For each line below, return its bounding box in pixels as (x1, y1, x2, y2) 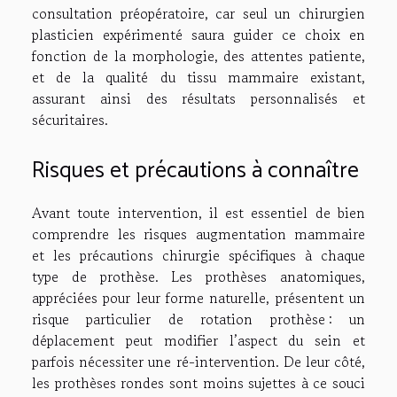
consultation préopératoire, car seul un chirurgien (32, 2, 365, 24)
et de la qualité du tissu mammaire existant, (32, 66, 365, 88)
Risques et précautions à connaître (32, 152, 359, 191)
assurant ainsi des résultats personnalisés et (32, 87, 365, 109)
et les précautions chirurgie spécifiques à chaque (32, 245, 365, 267)
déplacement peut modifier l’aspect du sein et (32, 330, 365, 352)
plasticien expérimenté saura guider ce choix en (32, 23, 365, 45)
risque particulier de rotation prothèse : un (32, 308, 365, 331)
